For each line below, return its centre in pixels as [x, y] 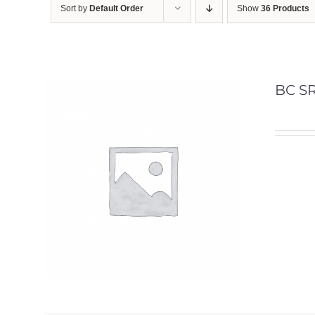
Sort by [75, 8]
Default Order [116, 8]
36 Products [285, 8]
